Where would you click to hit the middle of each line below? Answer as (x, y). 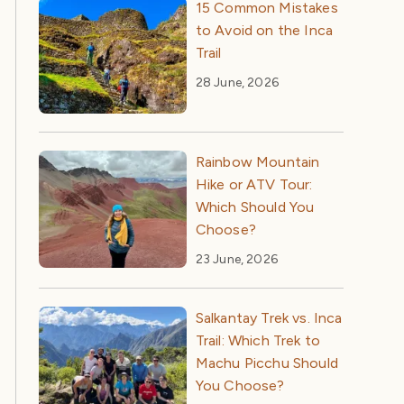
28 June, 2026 (237, 83)
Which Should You (255, 207)
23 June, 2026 (236, 260)
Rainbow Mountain (257, 162)
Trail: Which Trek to (258, 341)
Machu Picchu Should (266, 363)
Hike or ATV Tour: (254, 185)
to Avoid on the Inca (264, 31)
